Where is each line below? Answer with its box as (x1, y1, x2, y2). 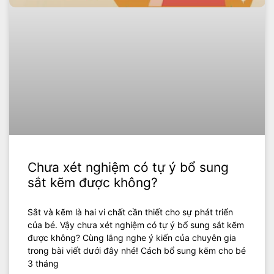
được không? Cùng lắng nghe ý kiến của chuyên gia (28, 232, 236, 243)
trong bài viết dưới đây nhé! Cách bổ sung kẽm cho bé (28, 245, 246, 256)
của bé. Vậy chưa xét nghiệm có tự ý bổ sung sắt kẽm (28, 219, 244, 230)
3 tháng (28, 257, 59, 268)
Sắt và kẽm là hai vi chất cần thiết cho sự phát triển (28, 206, 233, 217)
